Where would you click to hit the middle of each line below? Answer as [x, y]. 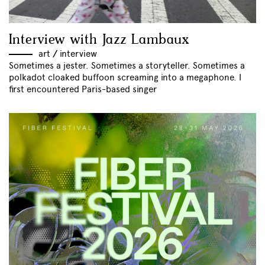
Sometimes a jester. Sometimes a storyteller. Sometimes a [127, 66]
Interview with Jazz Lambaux [99, 40]
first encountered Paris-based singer [83, 90]
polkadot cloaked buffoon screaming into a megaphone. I [125, 78]
